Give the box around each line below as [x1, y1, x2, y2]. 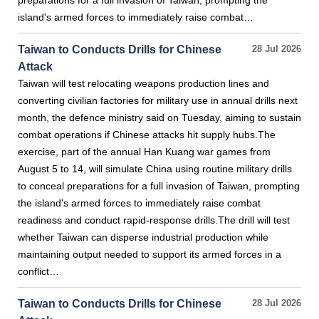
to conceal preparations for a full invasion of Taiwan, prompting [18, 180, 300, 192]
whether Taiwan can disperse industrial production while [18, 231, 268, 243]
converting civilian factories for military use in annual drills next [18, 95, 298, 106]
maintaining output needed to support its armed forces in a [18, 249, 281, 260]
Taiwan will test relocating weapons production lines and [18, 78, 269, 89]
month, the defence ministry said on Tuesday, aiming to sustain [18, 112, 301, 123]
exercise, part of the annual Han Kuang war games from [18, 146, 271, 157]
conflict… [18, 266, 59, 277]
